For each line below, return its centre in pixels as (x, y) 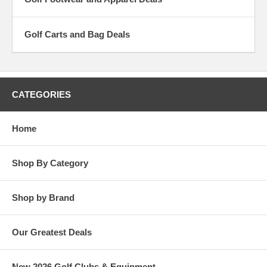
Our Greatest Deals (52, 232)
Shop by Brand (43, 197)
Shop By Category (50, 163)
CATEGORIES (41, 94)
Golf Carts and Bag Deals (77, 34)
